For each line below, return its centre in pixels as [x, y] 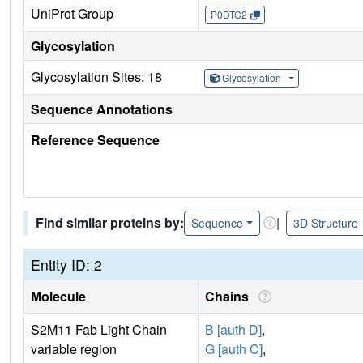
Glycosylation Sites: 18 [96, 76]
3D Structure [325, 222]
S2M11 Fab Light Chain [99, 329]
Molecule [58, 296]
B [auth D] [233, 329]
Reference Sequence [95, 139]
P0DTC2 [228, 15]
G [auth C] [234, 348]
